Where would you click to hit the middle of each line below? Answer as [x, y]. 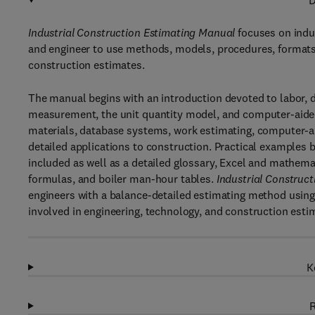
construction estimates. [86, 65]
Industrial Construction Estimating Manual [132, 32]
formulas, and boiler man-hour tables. [122, 179]
